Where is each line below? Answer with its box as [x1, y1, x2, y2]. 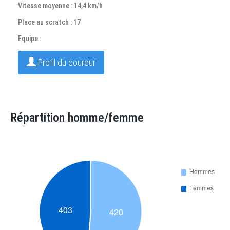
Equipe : [18, 34, 41, 43]
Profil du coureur [36, 57, 95, 68]
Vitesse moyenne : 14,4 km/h [18, 2, 103, 10]
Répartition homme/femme [10, 110, 144, 125]
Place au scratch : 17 [18, 18, 81, 26]
